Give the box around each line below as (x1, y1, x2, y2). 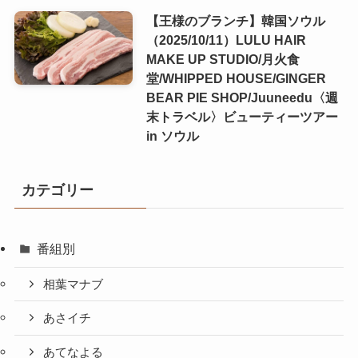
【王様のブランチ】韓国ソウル (145, 14, 325, 29)
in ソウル (145, 129, 199, 144)
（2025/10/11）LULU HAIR (145, 33, 306, 48)
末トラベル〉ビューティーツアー (145, 109, 338, 125)
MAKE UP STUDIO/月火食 (145, 52, 300, 67)
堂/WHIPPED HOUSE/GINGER (145, 71, 326, 86)
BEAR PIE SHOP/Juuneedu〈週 (145, 90, 338, 105)
